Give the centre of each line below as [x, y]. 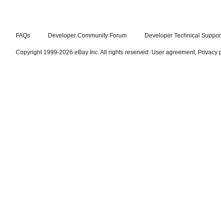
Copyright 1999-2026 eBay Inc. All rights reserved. [84, 52]
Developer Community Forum [87, 36]
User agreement [173, 52]
